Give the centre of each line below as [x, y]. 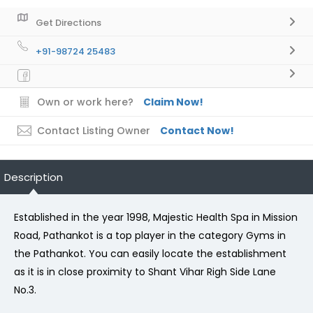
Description [34, 177]
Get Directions [68, 22]
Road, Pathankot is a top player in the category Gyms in [150, 235]
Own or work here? [85, 102]
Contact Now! [197, 130]
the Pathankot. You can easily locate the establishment [150, 253]
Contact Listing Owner [94, 130]
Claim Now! [173, 102]
